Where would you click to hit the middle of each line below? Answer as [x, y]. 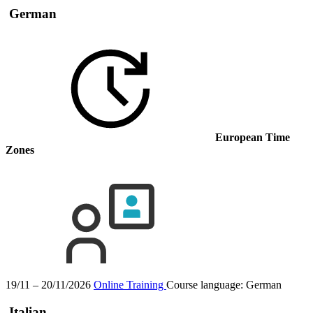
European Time [253, 138]
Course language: [206, 285]
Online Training [130, 285]
